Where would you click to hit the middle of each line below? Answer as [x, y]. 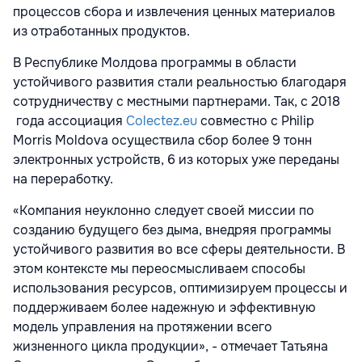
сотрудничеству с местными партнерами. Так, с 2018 [177, 102]
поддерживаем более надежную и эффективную [164, 308]
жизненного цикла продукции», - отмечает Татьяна [170, 347]
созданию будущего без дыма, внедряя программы [172, 230]
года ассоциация [69, 121]
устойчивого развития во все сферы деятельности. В [179, 250]
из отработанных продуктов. [101, 32]
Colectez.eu [162, 121]
